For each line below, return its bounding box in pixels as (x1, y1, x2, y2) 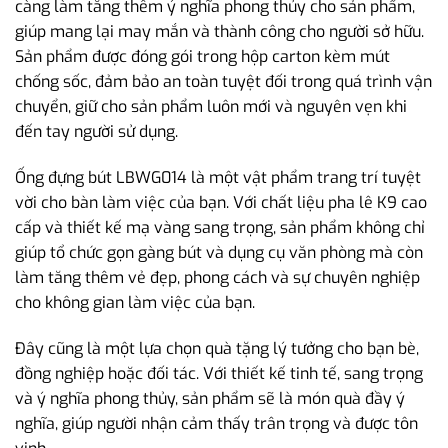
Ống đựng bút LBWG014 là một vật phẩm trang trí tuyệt (15, 166, 421, 188)
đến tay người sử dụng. (15, 121, 178, 143)
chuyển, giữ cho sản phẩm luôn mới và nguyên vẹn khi (15, 96, 407, 118)
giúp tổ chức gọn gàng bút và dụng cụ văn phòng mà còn (15, 241, 423, 263)
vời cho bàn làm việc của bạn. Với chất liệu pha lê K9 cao (15, 191, 427, 213)
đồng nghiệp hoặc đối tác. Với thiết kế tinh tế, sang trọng (15, 362, 423, 384)
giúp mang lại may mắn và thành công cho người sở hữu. (15, 21, 424, 43)
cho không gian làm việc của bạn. (15, 291, 255, 313)
